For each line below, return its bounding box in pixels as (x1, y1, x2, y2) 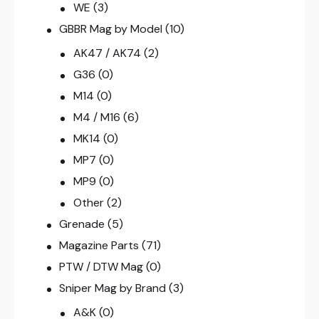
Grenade (59, 216, 105, 232)
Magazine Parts (59, 238, 140, 253)
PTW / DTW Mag (59, 259, 144, 275)
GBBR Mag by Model (59, 21, 163, 37)
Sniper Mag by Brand (59, 281, 167, 296)
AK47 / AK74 (73, 46, 141, 61)
